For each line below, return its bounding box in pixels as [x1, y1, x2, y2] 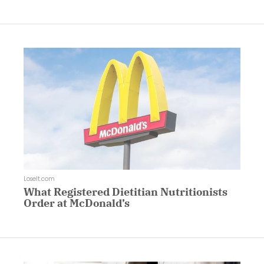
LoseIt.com [24, 174, 55, 183]
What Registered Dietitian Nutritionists [24, 184, 227, 199]
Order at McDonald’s [24, 196, 130, 210]
